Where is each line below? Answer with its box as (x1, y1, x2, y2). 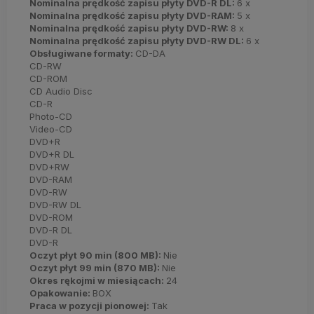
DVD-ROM (29, 211, 73, 223)
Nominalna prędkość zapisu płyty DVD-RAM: (29, 9, 237, 21)
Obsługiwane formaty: (29, 47, 135, 59)
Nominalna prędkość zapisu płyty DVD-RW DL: (29, 34, 246, 46)
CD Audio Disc (29, 85, 93, 97)
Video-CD (29, 123, 72, 135)
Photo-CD (29, 110, 72, 122)
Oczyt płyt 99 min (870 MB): (29, 261, 162, 273)
